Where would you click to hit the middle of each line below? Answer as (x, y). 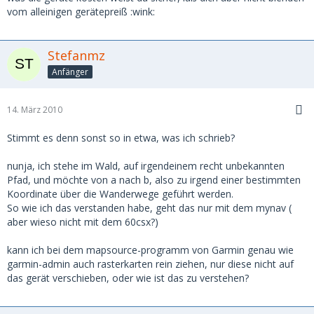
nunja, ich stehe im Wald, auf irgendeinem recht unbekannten (146, 165)
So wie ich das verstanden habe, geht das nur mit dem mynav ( (149, 207)
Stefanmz (76, 55)
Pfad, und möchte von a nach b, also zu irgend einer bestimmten (154, 179)
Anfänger (70, 71)
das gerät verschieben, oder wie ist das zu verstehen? (128, 278)
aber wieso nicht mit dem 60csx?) (83, 221)
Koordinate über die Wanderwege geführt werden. (120, 193)
